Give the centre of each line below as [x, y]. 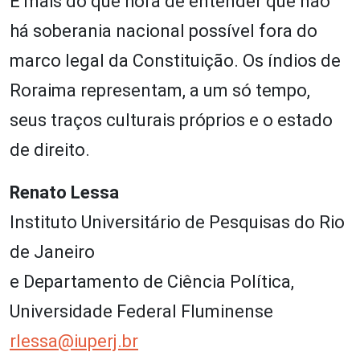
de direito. [50, 149]
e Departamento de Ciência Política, [152, 281]
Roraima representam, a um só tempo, [160, 90]
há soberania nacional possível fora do [164, 31]
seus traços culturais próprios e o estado [171, 120]
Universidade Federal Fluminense [141, 311]
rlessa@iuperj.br [74, 341]
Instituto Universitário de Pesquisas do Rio [177, 222]
